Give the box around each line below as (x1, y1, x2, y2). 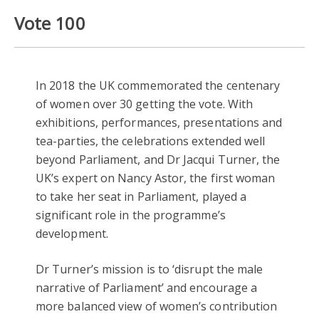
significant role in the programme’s (36, 206, 226, 223)
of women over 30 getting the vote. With (36, 95, 253, 112)
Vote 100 (14, 11, 85, 35)
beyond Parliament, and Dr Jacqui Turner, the (36, 151, 281, 167)
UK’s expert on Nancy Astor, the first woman (36, 169, 276, 186)
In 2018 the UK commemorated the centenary (36, 77, 281, 93)
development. (36, 225, 108, 241)
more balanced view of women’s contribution (36, 298, 278, 314)
